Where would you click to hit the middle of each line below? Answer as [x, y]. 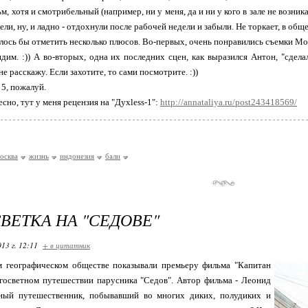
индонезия [77, 156]
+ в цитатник [66, 245]
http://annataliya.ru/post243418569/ [229, 102]
